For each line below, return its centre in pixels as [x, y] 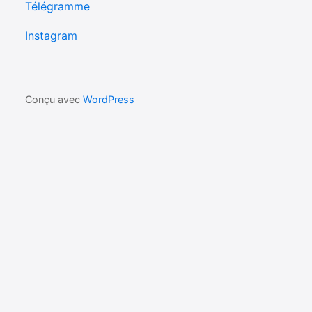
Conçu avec [54, 100]
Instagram [51, 36]
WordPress [108, 100]
